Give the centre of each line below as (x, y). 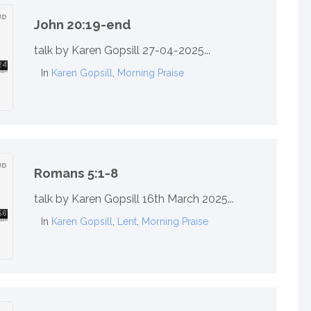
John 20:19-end (83, 24)
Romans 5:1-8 (76, 173)
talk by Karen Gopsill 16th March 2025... (134, 199)
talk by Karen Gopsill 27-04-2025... (122, 51)
